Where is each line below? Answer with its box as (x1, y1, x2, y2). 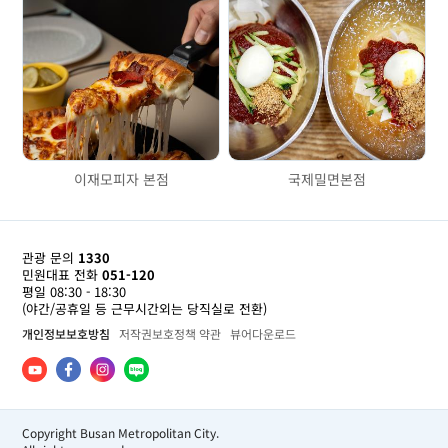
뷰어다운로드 (230, 325, 297, 343)
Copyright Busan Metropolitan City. (22, 423, 220, 441)
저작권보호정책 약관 (119, 325, 222, 343)
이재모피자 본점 (73, 168, 169, 189)
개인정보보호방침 (22, 325, 111, 343)
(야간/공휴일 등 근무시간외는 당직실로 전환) (22, 299, 268, 319)
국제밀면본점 (287, 168, 366, 189)
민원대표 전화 (22, 265, 99, 285)
